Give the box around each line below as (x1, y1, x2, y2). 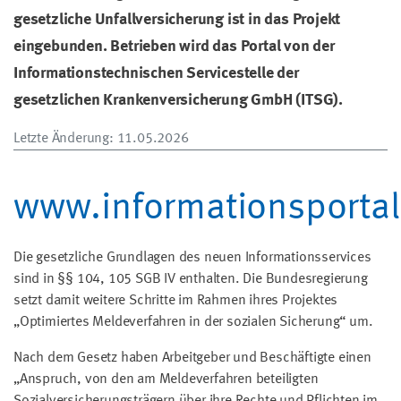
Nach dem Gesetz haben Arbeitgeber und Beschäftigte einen (13, 350, 371, 365)
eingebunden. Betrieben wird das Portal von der (13, 38, 335, 55)
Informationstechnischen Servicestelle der (13, 64, 299, 81)
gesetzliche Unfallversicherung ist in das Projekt (13, 11, 341, 28)
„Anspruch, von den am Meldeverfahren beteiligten (13, 371, 319, 387)
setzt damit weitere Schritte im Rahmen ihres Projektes (13, 293, 338, 308)
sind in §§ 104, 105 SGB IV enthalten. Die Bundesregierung (13, 271, 368, 286)
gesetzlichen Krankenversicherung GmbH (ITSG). (13, 91, 343, 108)
